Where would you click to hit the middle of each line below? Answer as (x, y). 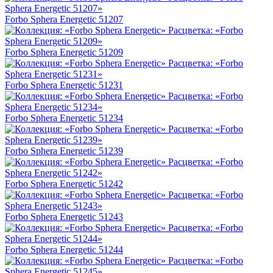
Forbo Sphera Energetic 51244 (64, 250)
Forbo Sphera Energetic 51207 (64, 19)
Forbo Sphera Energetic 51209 (64, 52)
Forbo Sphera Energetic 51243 (64, 217)
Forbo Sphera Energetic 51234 (64, 118)
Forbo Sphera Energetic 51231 (64, 85)
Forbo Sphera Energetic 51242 (64, 184)
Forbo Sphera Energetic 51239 (64, 151)
